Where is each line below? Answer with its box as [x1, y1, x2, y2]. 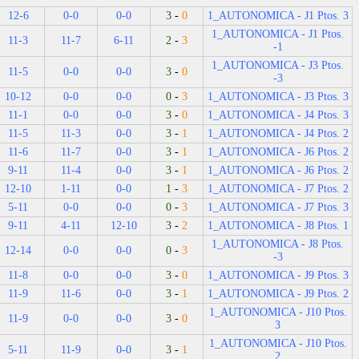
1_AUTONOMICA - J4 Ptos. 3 [207, 108, 349, 121]
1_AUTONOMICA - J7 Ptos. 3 [207, 200, 349, 213]
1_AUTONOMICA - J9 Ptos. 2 [207, 287, 349, 300]
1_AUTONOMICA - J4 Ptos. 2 [207, 127, 349, 139]
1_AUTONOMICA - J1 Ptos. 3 [207, 9, 349, 22]
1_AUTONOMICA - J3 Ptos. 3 [207, 90, 349, 103]
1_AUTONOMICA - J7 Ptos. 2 [207, 182, 349, 195]
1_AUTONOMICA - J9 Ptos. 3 [207, 268, 349, 281]
